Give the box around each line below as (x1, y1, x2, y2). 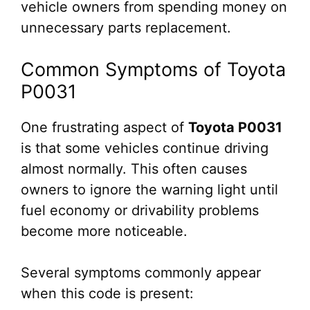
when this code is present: (21, 285, 194, 302)
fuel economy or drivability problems (21, 202, 259, 219)
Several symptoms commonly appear (21, 264, 261, 281)
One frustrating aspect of (21, 119, 188, 136)
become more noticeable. (21, 223, 188, 239)
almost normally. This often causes (21, 161, 247, 177)
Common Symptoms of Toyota (21, 58, 286, 81)
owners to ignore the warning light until (21, 181, 278, 198)
